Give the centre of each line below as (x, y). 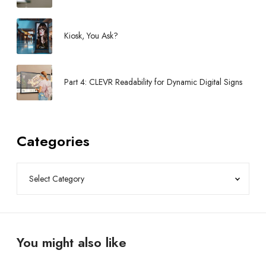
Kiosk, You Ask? (91, 35)
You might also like (72, 243)
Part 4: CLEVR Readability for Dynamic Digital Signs (153, 82)
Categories (53, 141)
